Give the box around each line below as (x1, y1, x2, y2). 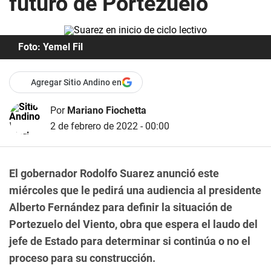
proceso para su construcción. (9, 252, 155, 264)
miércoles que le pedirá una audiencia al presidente (9, 184, 261, 197)
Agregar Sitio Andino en (31, 77, 122, 87)
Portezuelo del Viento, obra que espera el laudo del (9, 218, 258, 230)
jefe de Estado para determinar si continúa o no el (9, 235, 250, 247)
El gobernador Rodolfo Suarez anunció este (9, 167, 219, 180)
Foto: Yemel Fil (18, 41, 83, 53)
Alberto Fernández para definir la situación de (9, 201, 232, 214)
